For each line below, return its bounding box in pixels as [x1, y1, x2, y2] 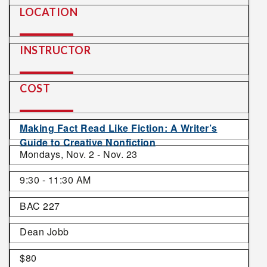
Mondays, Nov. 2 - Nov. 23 [20, 147, 138, 161]
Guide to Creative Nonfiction [20, 135, 156, 149]
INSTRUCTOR [20, 44, 91, 57]
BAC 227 [20, 198, 60, 213]
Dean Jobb [20, 225, 69, 239]
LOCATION [20, 5, 77, 18]
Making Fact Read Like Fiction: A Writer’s [20, 121, 218, 135]
